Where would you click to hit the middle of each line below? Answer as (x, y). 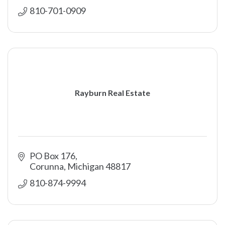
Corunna (46, 166)
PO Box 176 (52, 156)
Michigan (85, 166)
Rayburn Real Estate (113, 92)
